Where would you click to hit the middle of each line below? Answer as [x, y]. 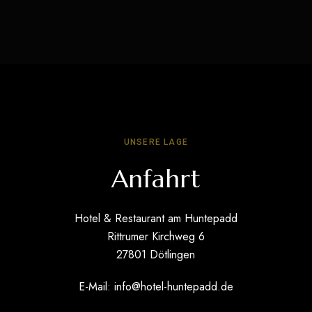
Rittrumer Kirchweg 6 [156, 237]
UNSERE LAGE [156, 142]
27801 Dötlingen [156, 255]
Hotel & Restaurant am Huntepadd [156, 219]
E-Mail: [96, 287]
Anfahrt [156, 179]
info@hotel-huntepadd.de [173, 287]
